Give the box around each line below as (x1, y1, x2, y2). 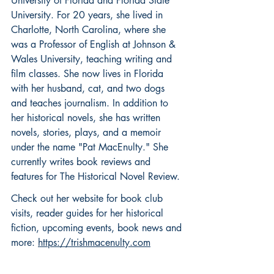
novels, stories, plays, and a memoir (11, 125, 164, 139)
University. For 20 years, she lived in (11, 8, 166, 21)
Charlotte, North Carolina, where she (11, 23, 169, 36)
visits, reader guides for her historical (11, 206, 166, 220)
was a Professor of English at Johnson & (11, 37, 179, 51)
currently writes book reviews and (11, 155, 154, 168)
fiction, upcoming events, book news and (11, 221, 185, 234)
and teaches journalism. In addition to (11, 96, 171, 109)
